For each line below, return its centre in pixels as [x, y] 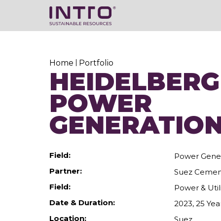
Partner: [66, 171]
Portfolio [96, 63]
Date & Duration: [82, 202]
